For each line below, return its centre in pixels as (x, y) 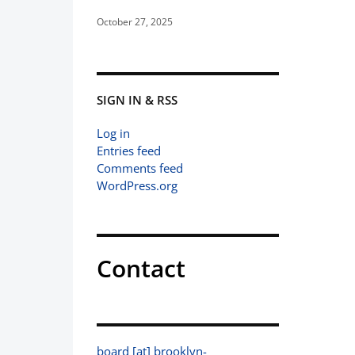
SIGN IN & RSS (137, 100)
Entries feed (129, 151)
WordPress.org (137, 185)
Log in (113, 133)
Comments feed (140, 168)
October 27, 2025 (135, 22)
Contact (141, 268)
